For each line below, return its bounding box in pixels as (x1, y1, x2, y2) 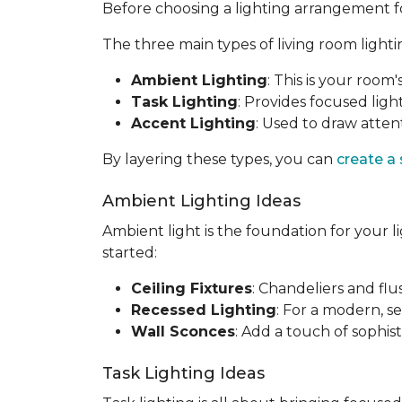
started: (102, 244, 157, 261)
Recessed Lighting (131, 301, 276, 319)
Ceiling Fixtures (131, 280, 252, 297)
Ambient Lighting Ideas (102, 191, 301, 211)
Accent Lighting (131, 115, 256, 132)
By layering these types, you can (102, 151, 336, 168)
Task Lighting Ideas (102, 363, 265, 383)
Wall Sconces (131, 323, 235, 340)
